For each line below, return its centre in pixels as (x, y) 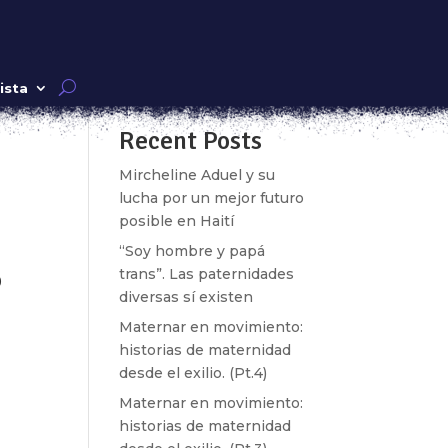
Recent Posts (191, 141)
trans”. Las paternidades (207, 274)
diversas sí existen (186, 297)
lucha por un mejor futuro (212, 198)
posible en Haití (177, 221)
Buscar (278, 78)
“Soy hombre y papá (192, 251)
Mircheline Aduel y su (197, 175)
